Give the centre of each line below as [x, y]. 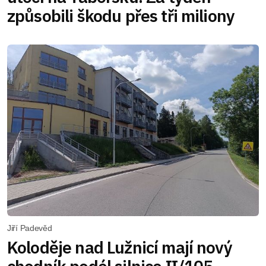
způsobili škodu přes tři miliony [121, 15]
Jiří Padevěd [30, 228]
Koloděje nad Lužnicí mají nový [120, 247]
